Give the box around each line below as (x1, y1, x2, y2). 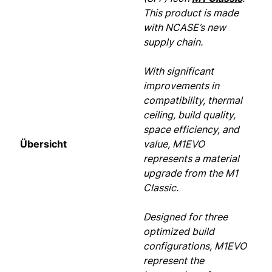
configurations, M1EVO (143, 240, 246, 253)
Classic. (143, 182, 178, 194)
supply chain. (143, 36, 203, 49)
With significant (143, 65, 214, 78)
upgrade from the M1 (143, 167, 238, 180)
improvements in (143, 80, 219, 92)
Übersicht (20, 138, 67, 151)
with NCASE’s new (143, 21, 226, 34)
